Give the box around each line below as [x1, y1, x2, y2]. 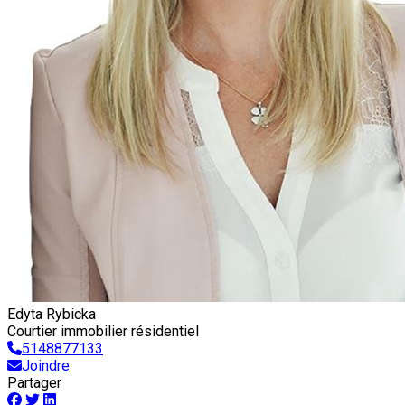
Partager [7, 374, 61, 392]
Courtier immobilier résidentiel [7, 323, 199, 341]
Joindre [22, 357, 70, 375]
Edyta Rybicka [7, 306, 96, 324]
